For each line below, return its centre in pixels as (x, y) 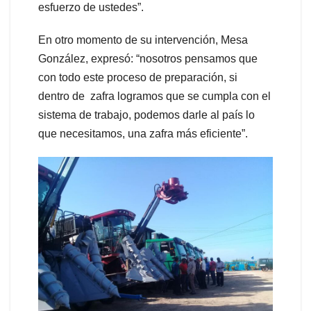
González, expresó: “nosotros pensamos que (148, 59)
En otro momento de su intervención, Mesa (143, 40)
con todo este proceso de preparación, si (139, 78)
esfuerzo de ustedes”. (91, 8)
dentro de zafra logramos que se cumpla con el (154, 96)
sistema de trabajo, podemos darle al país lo (146, 115)
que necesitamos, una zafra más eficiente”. (143, 134)
